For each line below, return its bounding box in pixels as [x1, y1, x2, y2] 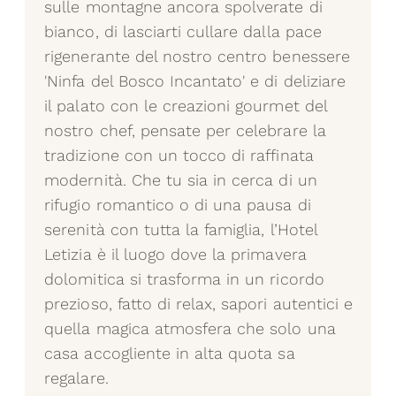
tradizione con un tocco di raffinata [44, 146, 314, 165]
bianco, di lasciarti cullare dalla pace [44, 22, 322, 42]
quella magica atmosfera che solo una [44, 319, 336, 339]
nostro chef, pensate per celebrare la [44, 121, 326, 141]
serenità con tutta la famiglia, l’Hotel [44, 220, 317, 240]
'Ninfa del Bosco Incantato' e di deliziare [44, 72, 346, 91]
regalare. [44, 369, 109, 388]
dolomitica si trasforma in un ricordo [44, 270, 324, 289]
